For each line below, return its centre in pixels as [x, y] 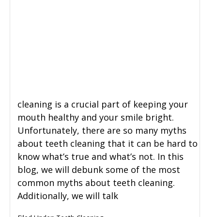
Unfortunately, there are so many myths [102, 131]
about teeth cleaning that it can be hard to [108, 144]
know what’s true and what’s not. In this [101, 157]
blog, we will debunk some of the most [99, 170]
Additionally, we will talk [68, 196]
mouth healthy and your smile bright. [96, 117]
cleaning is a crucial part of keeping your [103, 104]
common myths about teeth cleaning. [96, 183]
